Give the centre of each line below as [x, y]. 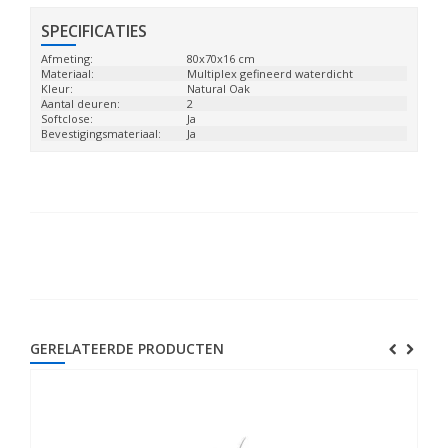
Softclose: [67, 118]
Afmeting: [67, 58]
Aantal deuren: [80, 103]
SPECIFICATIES [94, 31]
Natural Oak [219, 88]
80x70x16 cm [221, 58]
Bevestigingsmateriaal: [101, 133]
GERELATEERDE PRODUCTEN [127, 348]
